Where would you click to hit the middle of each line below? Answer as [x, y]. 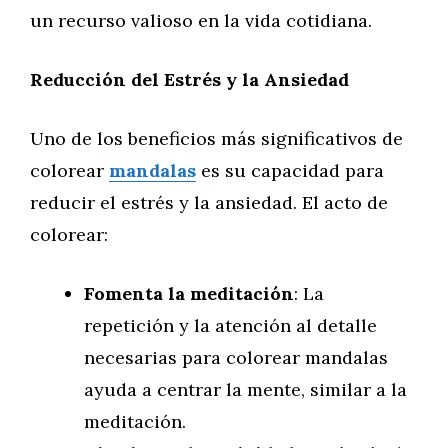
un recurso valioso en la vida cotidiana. [201, 20]
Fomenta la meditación [189, 293]
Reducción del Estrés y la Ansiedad [189, 79]
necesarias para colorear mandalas [236, 357]
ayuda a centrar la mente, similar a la [245, 389]
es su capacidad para [290, 170]
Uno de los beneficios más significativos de [216, 138]
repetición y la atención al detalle [230, 325]
